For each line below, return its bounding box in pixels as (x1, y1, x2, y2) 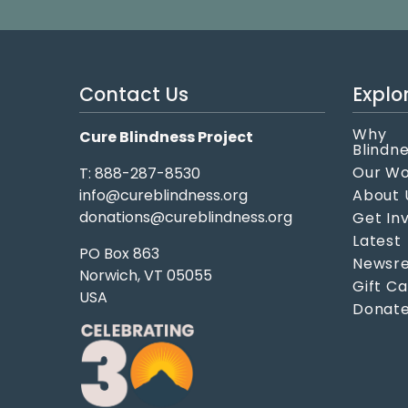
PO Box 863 (79, 243, 159, 265)
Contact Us (79, 81, 189, 108)
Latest (352, 230, 402, 252)
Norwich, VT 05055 (79, 265, 212, 287)
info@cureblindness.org (79, 185, 248, 207)
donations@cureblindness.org (79, 207, 292, 229)
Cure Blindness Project (79, 127, 253, 148)
